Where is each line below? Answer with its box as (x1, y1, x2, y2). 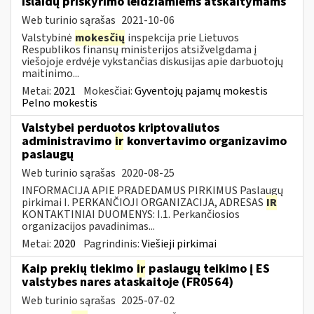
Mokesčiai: (83, 83, 135, 99)
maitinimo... (22, 65, 79, 81)
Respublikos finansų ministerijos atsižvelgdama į (22, 41, 257, 57)
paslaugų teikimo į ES (146, 259, 270, 278)
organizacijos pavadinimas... (22, 218, 155, 234)
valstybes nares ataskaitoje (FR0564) (22, 273, 233, 291)
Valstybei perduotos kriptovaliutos (22, 118, 219, 137)
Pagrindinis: (83, 235, 142, 252)
